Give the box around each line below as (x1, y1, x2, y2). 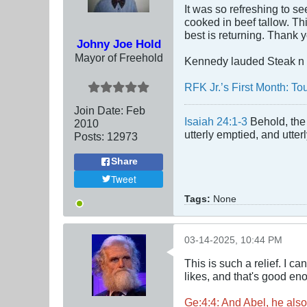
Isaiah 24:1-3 (184, 114, 247, 127)
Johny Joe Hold (76, 36, 161, 51)
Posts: (74, 130, 104, 143)
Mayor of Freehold (74, 51, 163, 64)
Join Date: (74, 103, 123, 116)
